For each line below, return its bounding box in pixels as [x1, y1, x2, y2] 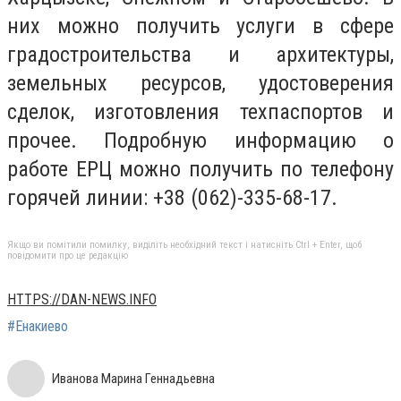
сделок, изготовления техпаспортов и [7, 98, 394, 124]
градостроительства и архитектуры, [7, 41, 394, 67]
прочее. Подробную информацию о [7, 127, 394, 153]
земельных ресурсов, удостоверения [7, 70, 394, 96]
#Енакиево [7, 318, 68, 336]
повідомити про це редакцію [7, 250, 128, 262]
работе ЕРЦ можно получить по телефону [7, 156, 394, 182]
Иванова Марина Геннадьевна [52, 371, 215, 388]
